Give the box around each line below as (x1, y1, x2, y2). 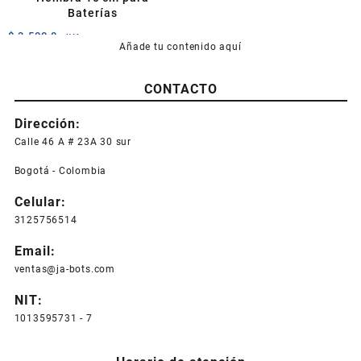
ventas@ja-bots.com (14, 263, 115, 275)
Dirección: (14, 115, 81, 131)
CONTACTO (143, 81, 218, 97)
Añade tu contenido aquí (119, 41, 242, 52)
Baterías (67, 6, 118, 19)
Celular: (14, 193, 66, 210)
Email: (14, 243, 56, 259)
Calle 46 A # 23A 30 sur (14, 135, 131, 147)
